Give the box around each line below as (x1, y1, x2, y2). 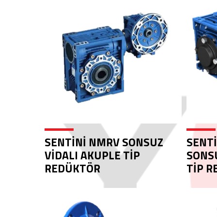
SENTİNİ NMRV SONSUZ (45, 134, 163, 151)
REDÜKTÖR (45, 160, 100, 177)
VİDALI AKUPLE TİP (45, 147, 140, 164)
